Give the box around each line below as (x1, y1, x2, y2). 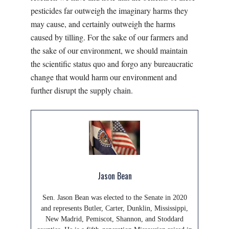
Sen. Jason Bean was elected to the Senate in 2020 (42, 193, 187, 201)
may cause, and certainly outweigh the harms (31, 18, 175, 30)
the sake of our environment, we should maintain (31, 45, 188, 56)
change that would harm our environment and (31, 72, 177, 83)
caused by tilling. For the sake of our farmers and (31, 32, 188, 43)
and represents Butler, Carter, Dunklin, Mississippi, (41, 204, 188, 212)
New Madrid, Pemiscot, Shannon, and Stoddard (45, 215, 184, 223)
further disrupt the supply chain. (31, 85, 133, 96)
